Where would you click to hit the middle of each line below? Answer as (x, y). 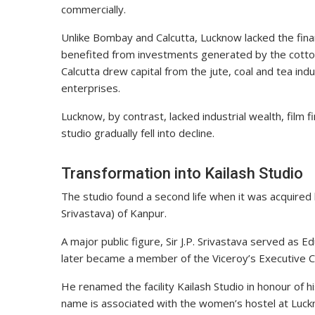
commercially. (94, 9)
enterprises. (91, 88)
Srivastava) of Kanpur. (114, 213)
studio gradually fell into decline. (138, 133)
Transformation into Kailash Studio (182, 174)
